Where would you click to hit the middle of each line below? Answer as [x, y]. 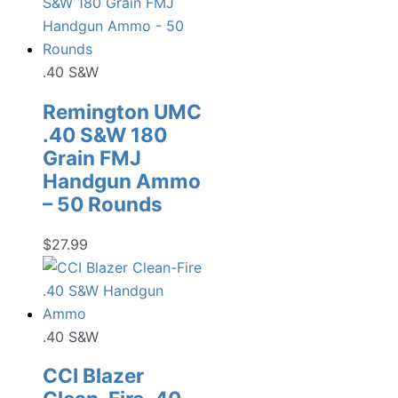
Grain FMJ [92, 157]
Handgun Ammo [122, 180]
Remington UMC [122, 111]
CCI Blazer [93, 376]
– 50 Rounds [103, 203]
